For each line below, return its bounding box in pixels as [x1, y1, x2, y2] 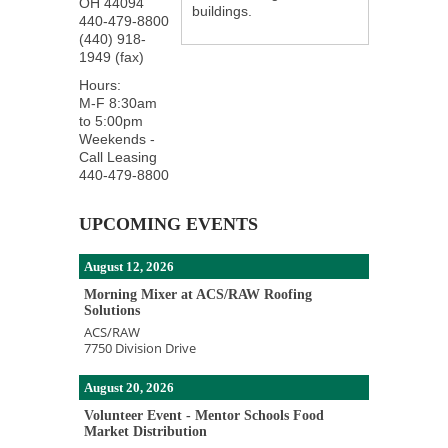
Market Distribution [84, 424, 207, 439]
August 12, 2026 [84, 259, 174, 274]
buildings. [191, 3, 252, 19]
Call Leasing [79, 149, 157, 165]
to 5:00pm [79, 113, 143, 129]
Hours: [79, 77, 121, 93]
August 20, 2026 [84, 380, 174, 395]
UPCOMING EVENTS [79, 214, 258, 234]
